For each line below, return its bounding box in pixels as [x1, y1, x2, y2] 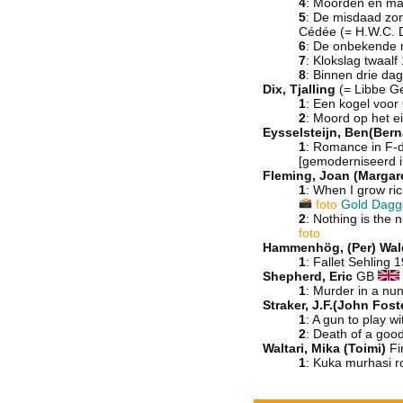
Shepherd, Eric [263, 269, 353, 283]
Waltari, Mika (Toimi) [263, 341, 386, 355]
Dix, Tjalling [263, 82, 336, 96]
